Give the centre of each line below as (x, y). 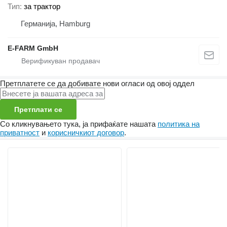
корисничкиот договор (86, 132)
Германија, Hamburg (55, 23)
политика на (179, 124)
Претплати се (38, 109)
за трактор (42, 6)
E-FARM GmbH (33, 48)
